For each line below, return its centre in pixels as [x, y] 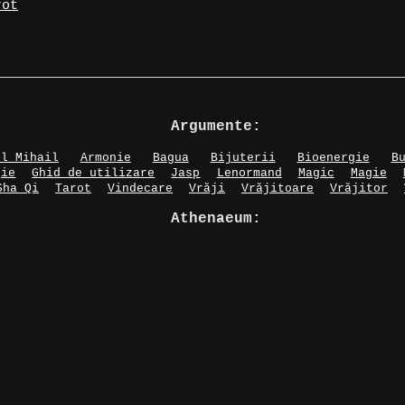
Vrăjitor [359, 188]
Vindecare [140, 188]
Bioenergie [333, 157]
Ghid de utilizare [94, 173]
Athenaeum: [216, 218]
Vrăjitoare [278, 188]
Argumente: [216, 126]
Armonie [105, 157]
